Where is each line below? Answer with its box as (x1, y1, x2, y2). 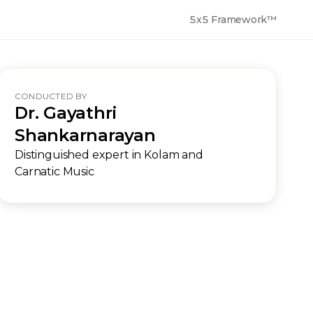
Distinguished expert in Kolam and (15, 148, 203, 161)
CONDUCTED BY (15, 91, 87, 101)
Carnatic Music (15, 165, 94, 178)
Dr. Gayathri (15, 103, 118, 123)
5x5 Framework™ (189, 13, 277, 26)
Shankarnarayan (15, 125, 156, 145)
